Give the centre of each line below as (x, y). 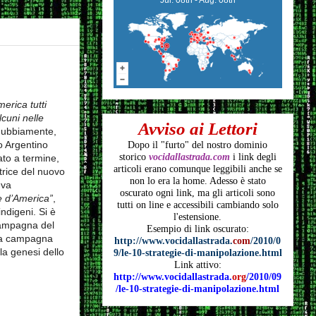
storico (134, 157)
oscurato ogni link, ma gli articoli (188, 193)
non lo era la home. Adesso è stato (197, 181)
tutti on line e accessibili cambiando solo (197, 205)
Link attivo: (197, 265)
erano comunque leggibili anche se (213, 169)
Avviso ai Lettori (197, 128)
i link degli (253, 157)
